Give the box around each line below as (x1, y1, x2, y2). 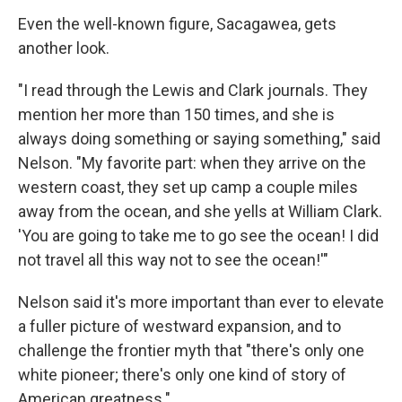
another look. (18, 39, 109, 57)
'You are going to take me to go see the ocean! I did (18, 226, 379, 245)
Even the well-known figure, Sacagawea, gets (18, 14, 336, 33)
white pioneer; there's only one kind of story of (18, 365, 346, 384)
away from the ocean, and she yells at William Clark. (18, 202, 382, 221)
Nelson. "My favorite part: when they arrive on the (18, 153, 366, 172)
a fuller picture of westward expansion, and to (18, 317, 341, 336)
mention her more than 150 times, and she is (18, 105, 335, 124)
